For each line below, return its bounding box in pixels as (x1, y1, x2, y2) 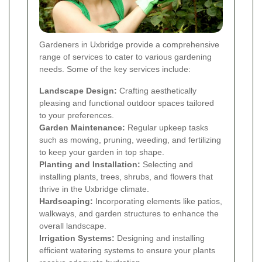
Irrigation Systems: (39, 233, 115, 243)
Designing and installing (115, 233, 205, 243)
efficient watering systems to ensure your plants (39, 245, 215, 255)
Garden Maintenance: (39, 122, 125, 132)
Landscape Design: (39, 85, 117, 95)
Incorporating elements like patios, (93, 196, 222, 206)
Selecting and (140, 159, 193, 169)
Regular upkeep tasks (125, 122, 208, 132)
